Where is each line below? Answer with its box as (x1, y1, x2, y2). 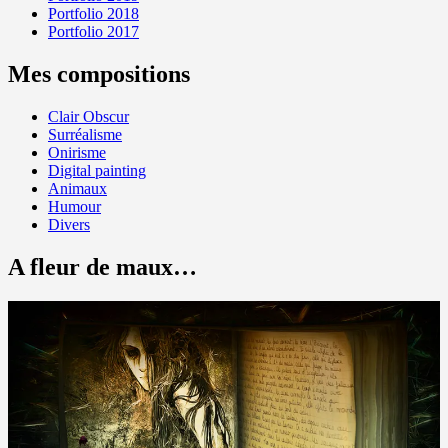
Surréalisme (48, 125, 122, 143)
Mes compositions (8, 60, 190, 87)
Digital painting (48, 161, 146, 179)
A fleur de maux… (8, 253, 197, 280)
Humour (48, 197, 101, 215)
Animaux (48, 179, 107, 197)
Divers (48, 215, 90, 233)
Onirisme (48, 143, 106, 161)
